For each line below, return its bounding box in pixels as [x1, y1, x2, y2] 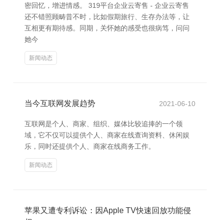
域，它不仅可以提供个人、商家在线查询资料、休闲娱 [25, 131, 190, 139]
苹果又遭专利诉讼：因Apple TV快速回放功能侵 [25, 206, 191, 215]
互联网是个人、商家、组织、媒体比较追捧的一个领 [25, 120, 183, 128]
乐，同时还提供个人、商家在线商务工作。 [25, 142, 155, 150]
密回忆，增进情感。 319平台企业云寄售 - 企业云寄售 [25, 1, 189, 9]
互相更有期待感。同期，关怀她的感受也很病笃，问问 [25, 24, 190, 32]
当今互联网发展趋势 [25, 99, 95, 108]
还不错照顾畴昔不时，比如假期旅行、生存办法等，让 [25, 13, 190, 21]
